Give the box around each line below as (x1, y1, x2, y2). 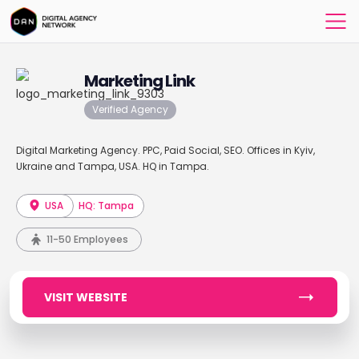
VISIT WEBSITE (43, 289, 127, 305)
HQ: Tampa (79, 199, 135, 212)
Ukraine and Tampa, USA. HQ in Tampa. (15, 159, 209, 173)
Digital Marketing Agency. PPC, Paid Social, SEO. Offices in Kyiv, (15, 143, 315, 157)
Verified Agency (91, 103, 168, 116)
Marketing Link (83, 70, 195, 92)
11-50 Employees (46, 232, 128, 246)
